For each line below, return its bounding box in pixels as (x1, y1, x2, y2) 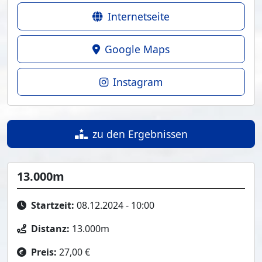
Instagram (113, 75, 163, 89)
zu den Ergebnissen (92, 127, 188, 141)
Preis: (31, 246, 57, 258)
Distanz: (31, 222, 70, 235)
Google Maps (105, 42, 170, 56)
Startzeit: (31, 199, 74, 212)
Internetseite (108, 9, 170, 23)
